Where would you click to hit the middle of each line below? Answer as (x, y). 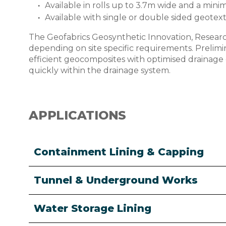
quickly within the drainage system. (100, 70)
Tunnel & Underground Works (116, 180)
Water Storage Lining (93, 208)
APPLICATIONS (78, 115)
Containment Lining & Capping (119, 152)
